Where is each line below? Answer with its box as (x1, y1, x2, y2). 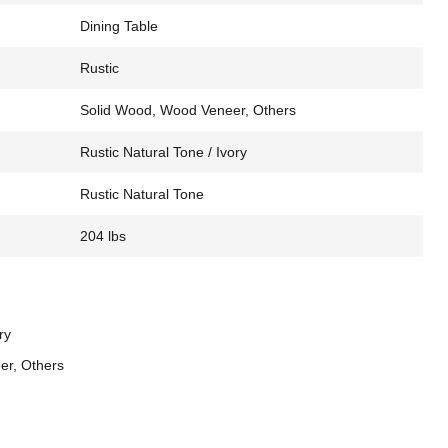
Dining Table (79, 18, 158, 34)
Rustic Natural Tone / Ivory (79, 144, 247, 160)
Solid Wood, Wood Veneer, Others (79, 102, 296, 118)
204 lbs (79, 228, 126, 244)
